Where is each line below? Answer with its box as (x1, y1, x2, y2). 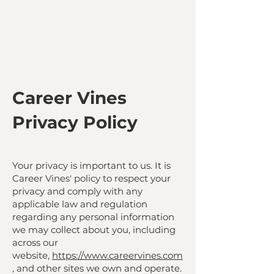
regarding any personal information (12, 211, 174, 223)
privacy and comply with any (12, 185, 143, 197)
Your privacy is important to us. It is (12, 160, 171, 171)
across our (12, 237, 58, 248)
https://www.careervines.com (52, 250, 183, 261)
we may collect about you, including (12, 224, 176, 235)
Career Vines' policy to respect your (12, 172, 171, 184)
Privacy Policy (12, 112, 138, 133)
